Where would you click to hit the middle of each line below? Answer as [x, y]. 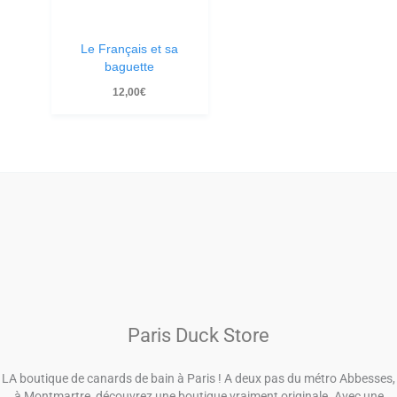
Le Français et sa [130, 49]
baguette [130, 66]
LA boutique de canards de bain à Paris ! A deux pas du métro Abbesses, [198, 378]
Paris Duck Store [198, 335]
